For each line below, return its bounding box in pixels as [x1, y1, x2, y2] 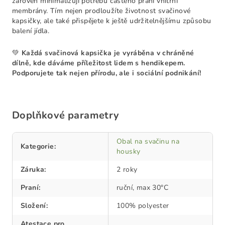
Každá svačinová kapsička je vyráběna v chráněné [21, 48, 194, 58]
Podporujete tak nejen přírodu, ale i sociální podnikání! [12, 68, 201, 78]
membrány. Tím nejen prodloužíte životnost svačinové [12, 6, 191, 16]
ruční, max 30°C [117, 183, 168, 192]
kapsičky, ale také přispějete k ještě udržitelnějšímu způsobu [12, 16, 211, 26]
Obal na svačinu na [117, 137, 180, 146]
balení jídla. [12, 26, 50, 36]
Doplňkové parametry [12, 108, 120, 122]
